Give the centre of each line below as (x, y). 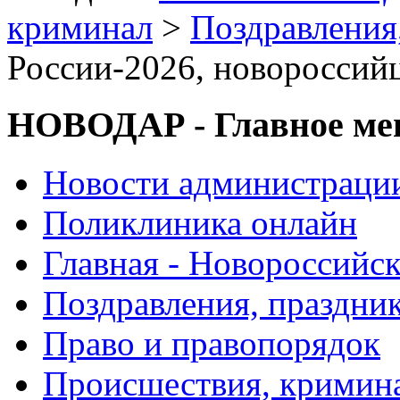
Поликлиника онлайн (200, 223)
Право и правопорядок (212, 344)
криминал (80, 27)
